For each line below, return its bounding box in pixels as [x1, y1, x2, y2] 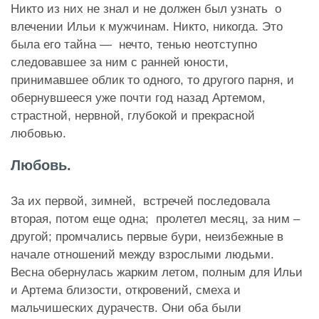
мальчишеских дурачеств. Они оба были [11, 300, 241, 315]
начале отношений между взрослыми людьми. [11, 247, 274, 261]
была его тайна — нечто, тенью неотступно [11, 37, 257, 51]
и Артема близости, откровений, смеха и [11, 283, 241, 297]
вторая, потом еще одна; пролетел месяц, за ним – [11, 211, 300, 226]
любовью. [11, 126, 66, 140]
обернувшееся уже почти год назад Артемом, [11, 90, 266, 105]
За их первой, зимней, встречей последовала [11, 194, 270, 208]
